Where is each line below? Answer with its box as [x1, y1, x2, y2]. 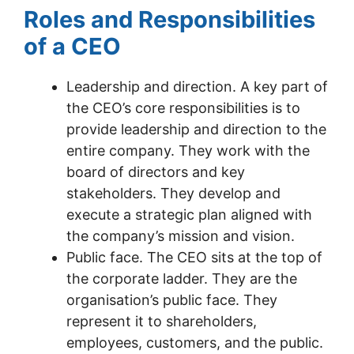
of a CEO [24, 32, 121, 60]
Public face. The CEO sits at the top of [66, 249, 322, 265]
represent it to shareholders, [66, 313, 257, 330]
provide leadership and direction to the [66, 121, 326, 137]
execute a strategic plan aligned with [66, 206, 312, 223]
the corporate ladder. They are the [66, 270, 297, 287]
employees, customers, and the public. [66, 334, 323, 351]
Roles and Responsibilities [24, 6, 315, 33]
